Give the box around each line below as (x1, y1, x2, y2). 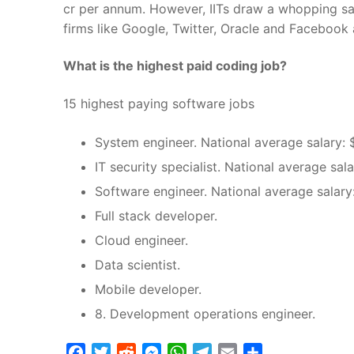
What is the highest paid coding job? (63, 58, 287, 74)
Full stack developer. (95, 207, 217, 224)
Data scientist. (95, 256, 180, 273)
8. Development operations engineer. (95, 305, 315, 322)
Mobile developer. (95, 281, 201, 297)
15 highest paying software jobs (63, 95, 254, 111)
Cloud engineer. (95, 232, 188, 248)
